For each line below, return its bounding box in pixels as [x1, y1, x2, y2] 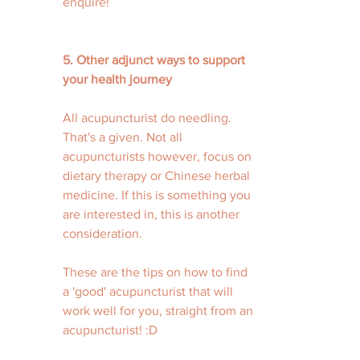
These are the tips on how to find [63, 265, 251, 279]
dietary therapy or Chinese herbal [63, 169, 253, 182]
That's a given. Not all [63, 130, 186, 144]
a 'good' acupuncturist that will [63, 284, 236, 298]
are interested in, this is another [63, 207, 243, 221]
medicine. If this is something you [63, 188, 254, 202]
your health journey [63, 72, 172, 86]
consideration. [63, 227, 142, 240]
